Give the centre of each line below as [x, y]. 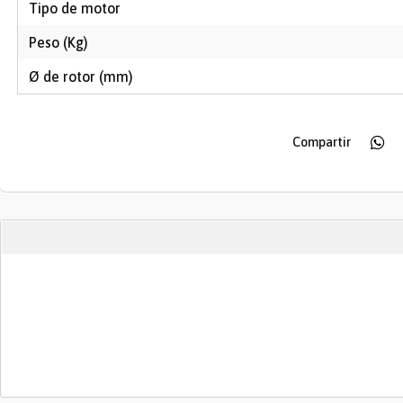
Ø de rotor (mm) [81, 76]
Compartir [321, 142]
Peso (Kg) [58, 42]
